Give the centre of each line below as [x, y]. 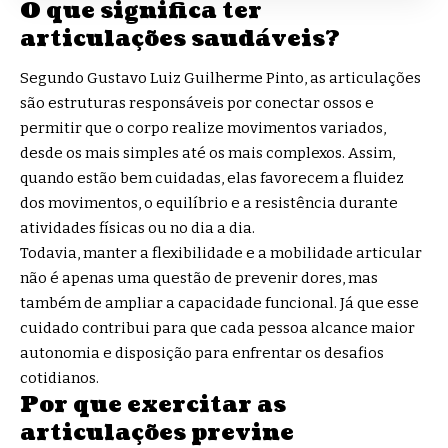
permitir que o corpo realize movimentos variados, [203, 128]
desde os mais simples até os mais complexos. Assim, [207, 153]
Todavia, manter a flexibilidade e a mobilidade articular [221, 253]
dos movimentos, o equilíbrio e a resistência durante [209, 203]
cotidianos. [59, 378]
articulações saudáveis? [180, 38]
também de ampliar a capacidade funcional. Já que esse [219, 303]
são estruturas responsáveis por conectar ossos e [197, 103]
